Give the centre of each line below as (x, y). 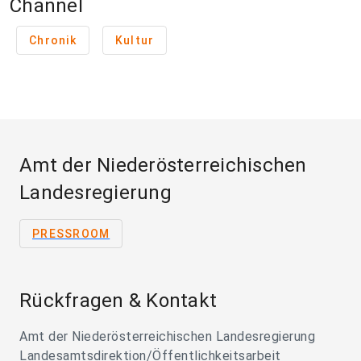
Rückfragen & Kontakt (118, 301)
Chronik (53, 40)
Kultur (135, 40)
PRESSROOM (71, 234)
